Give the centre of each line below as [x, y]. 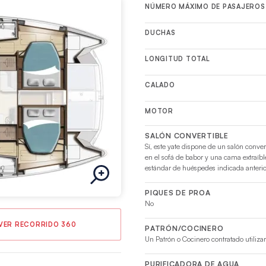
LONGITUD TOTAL [178, 58]
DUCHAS [160, 32]
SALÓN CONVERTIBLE [187, 135]
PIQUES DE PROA [178, 192]
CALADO [160, 85]
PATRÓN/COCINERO [184, 228]
